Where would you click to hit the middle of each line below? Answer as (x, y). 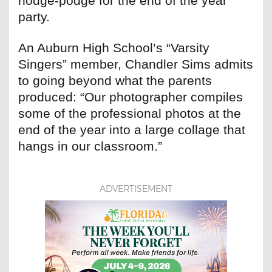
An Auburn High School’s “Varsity (114, 48)
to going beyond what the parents (115, 81)
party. (34, 17)
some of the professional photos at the (130, 114)
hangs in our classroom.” (90, 146)
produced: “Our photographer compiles (131, 97)
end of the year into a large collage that (132, 130)
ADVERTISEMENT (136, 189)
